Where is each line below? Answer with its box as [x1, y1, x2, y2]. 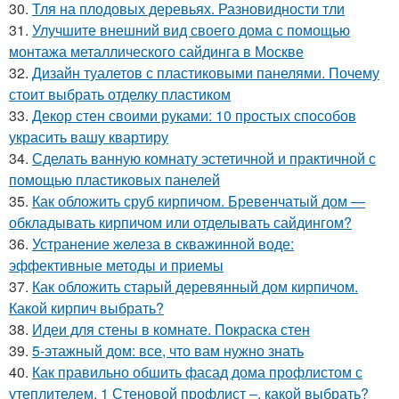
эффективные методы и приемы [9, 255, 224, 275]
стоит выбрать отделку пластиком [9, 84, 231, 104]
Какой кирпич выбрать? [9, 297, 164, 318]
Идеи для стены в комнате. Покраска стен [32, 319, 310, 339]
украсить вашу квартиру [9, 126, 168, 147]
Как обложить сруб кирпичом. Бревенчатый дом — [32, 191, 365, 211]
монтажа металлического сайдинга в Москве [9, 41, 304, 61]
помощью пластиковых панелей [9, 169, 220, 190]
